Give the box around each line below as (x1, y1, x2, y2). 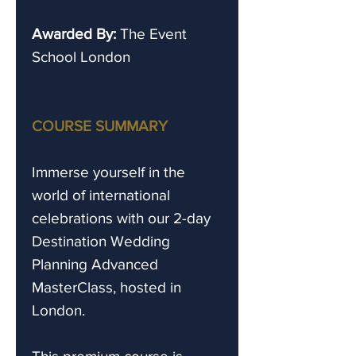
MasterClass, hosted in (32, 278, 181, 296)
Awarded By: (32, 25, 116, 42)
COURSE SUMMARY (32, 117, 168, 134)
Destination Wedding (32, 232, 170, 250)
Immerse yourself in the (32, 163, 185, 180)
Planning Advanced (32, 255, 158, 273)
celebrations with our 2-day (32, 209, 211, 226)
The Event (116, 25, 187, 42)
